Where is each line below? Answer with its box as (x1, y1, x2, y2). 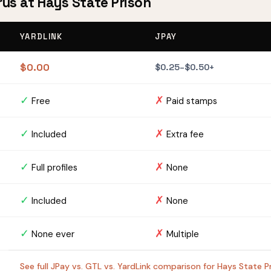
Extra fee (164, 128, 204, 141)
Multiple (164, 228, 200, 241)
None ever (29, 228, 75, 241)
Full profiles (29, 162, 78, 174)
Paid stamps (164, 95, 218, 108)
